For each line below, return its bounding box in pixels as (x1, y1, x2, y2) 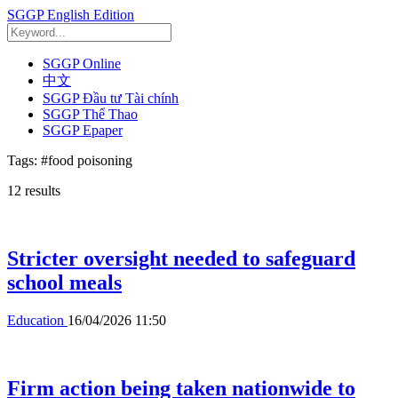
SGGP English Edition (7, 7, 134, 22)
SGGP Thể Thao (43, 107, 138, 122)
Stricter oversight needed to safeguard (7, 246, 355, 270)
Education (7, 312, 68, 328)
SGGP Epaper (43, 123, 123, 138)
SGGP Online (43, 56, 121, 71)
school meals (7, 270, 122, 294)
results (21, 183, 60, 198)
